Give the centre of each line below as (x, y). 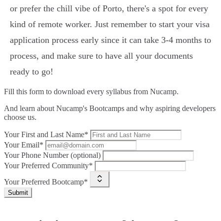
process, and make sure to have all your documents (101, 56)
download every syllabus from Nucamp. (116, 92)
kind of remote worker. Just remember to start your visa (110, 24)
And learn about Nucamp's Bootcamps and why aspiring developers (110, 109)
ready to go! (32, 72)
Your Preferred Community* (48, 166)
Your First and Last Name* (46, 135)
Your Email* (24, 145)
